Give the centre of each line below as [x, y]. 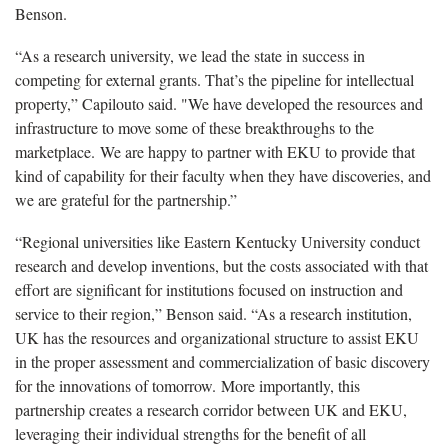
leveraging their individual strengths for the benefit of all [190, 433]
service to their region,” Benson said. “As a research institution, [213, 313]
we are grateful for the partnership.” [126, 199]
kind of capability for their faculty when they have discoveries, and [223, 175]
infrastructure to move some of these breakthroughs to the [194, 127]
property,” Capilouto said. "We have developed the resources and [219, 103]
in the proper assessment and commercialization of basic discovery [222, 361]
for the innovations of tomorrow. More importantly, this [187, 385]
